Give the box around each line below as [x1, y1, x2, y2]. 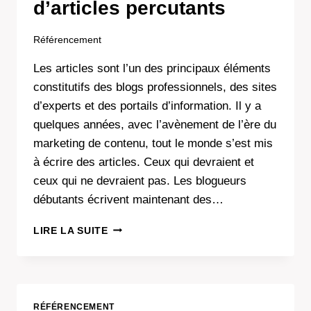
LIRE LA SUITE [33, 225, 108, 236]
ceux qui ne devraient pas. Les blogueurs [33, 174, 246, 187]
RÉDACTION [107, 280, 169, 291]
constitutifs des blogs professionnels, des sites [33, 80, 277, 94]
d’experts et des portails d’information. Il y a [33, 99, 261, 112]
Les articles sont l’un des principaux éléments [33, 61, 271, 75]
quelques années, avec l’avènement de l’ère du [33, 117, 276, 131]
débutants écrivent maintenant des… [33, 192, 224, 206]
